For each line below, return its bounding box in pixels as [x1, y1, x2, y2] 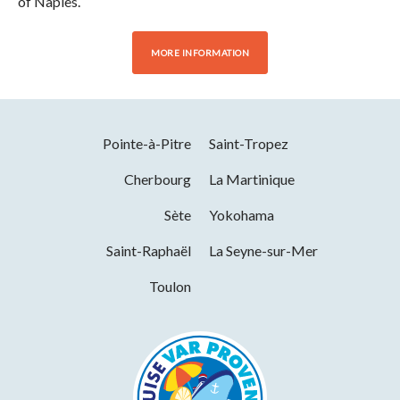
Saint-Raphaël [106, 241, 191, 259]
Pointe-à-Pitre [103, 134, 191, 152]
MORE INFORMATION [151, 46, 249, 58]
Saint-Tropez [209, 134, 288, 152]
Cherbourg [124, 170, 191, 187]
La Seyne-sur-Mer [209, 241, 318, 259]
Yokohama [209, 205, 274, 223]
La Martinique [209, 170, 295, 187]
